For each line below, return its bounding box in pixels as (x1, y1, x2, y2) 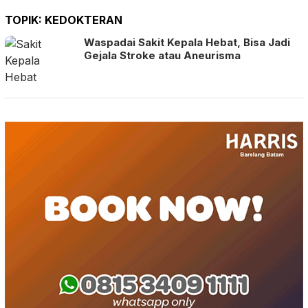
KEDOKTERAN (45, 12, 122, 27)
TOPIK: (5, 12, 45, 27)
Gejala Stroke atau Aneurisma (84, 48, 241, 62)
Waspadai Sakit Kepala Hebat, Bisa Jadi (84, 35, 290, 49)
